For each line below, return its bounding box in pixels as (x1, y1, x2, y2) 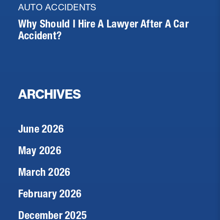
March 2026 (18, 165, 71, 179)
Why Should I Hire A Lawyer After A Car (18, 17, 189, 30)
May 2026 (18, 143, 61, 157)
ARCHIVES (18, 86, 81, 102)
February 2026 (18, 187, 82, 200)
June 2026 (18, 122, 64, 136)
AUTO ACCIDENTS (18, 1, 97, 13)
